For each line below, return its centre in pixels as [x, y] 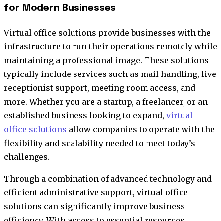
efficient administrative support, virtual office [96, 192]
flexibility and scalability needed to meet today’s [100, 143]
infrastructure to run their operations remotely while [110, 46]
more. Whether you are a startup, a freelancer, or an [106, 101]
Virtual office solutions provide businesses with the [107, 32]
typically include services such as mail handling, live [110, 74]
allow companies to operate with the [141, 129]
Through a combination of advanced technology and [108, 178]
